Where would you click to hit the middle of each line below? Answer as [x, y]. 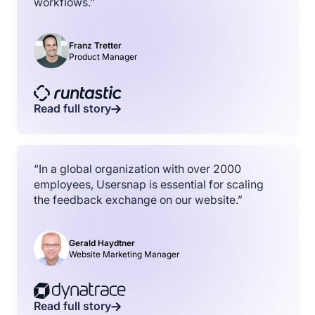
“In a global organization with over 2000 [137, 169]
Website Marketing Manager [124, 254]
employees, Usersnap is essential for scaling [149, 185]
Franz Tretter [95, 45]
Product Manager [103, 56]
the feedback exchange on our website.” [138, 200]
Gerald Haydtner [102, 243]
